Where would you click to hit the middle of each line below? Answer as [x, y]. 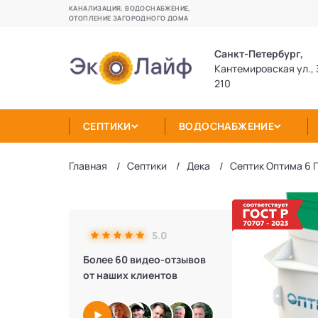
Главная [88, 166]
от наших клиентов [130, 275]
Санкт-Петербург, [259, 53]
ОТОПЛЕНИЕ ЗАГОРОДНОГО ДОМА [129, 18]
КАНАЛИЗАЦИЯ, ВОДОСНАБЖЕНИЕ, [130, 8]
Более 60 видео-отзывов [144, 259]
